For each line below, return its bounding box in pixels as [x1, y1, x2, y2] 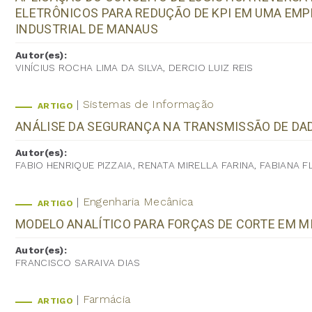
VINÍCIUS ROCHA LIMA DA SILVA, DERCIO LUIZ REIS [15, 61, 253, 73]
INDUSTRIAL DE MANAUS [15, 21, 159, 36]
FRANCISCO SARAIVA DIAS [15, 256, 141, 268]
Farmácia [82, 292, 131, 306]
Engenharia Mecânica [82, 194, 194, 208]
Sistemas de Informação [82, 97, 214, 111]
